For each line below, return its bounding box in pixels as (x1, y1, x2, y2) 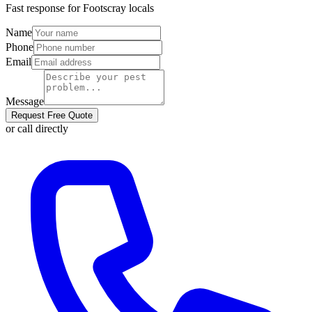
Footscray (83, 2, 126, 15)
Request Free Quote (11, 110, 93, 121)
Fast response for (6, 2, 83, 15)
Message (6, 95, 44, 108)
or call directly (6, 123, 68, 135)
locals (126, 2, 154, 15)
